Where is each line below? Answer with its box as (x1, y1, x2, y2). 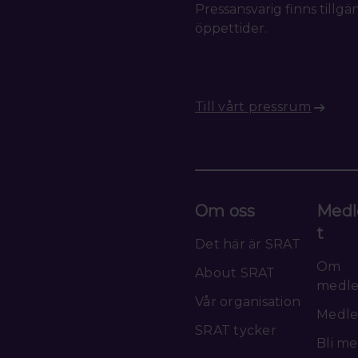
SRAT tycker (195, 323, 276, 339)
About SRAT (195, 265, 276, 281)
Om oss (195, 201, 256, 221)
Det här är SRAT (195, 237, 300, 253)
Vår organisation (195, 294, 301, 310)
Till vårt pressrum (195, 99, 312, 115)
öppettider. (195, 21, 267, 37)
